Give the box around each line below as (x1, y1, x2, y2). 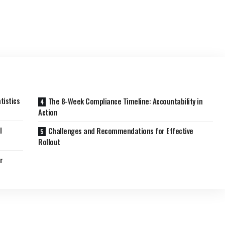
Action (38, 106, 58, 118)
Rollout (38, 136, 60, 148)
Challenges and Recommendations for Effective (48, 125, 193, 137)
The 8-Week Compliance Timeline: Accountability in (48, 95, 203, 107)
